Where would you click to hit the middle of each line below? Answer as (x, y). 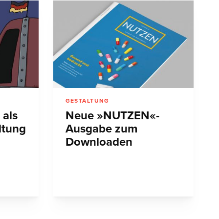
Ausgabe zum (101, 129)
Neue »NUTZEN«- (112, 116)
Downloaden (99, 142)
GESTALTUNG (87, 101)
